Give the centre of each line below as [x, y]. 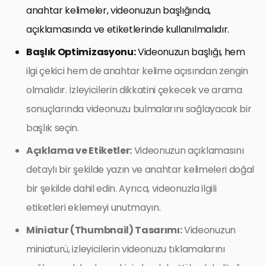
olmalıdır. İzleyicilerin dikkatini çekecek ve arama [134, 90]
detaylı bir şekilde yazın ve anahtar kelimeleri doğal [140, 169]
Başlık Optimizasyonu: [81, 52]
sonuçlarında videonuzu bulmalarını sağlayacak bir [139, 109]
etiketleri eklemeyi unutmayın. [94, 207]
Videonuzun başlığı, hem [190, 52]
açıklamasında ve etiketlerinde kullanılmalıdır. [128, 29]
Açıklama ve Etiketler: [79, 150]
